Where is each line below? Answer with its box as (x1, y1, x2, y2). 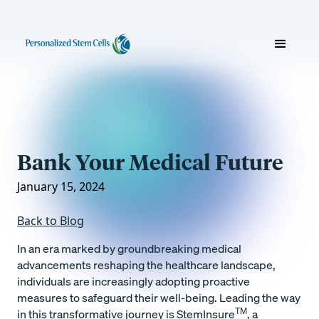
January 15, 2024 (17, 179, 105, 194)
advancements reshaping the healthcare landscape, (17, 257, 276, 273)
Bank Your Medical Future (17, 150, 283, 176)
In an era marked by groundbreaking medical (17, 241, 241, 256)
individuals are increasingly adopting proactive (17, 273, 250, 289)
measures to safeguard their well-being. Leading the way (17, 290, 300, 305)
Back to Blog (17, 213, 84, 229)
